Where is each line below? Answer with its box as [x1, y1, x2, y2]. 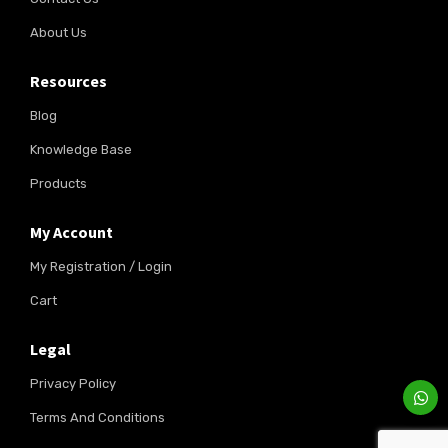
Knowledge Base [30, 141, 132, 157]
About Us [30, 24, 87, 40]
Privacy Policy [30, 375, 116, 391]
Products [30, 175, 87, 191]
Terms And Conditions [30, 409, 165, 425]
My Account [30, 221, 113, 242]
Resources [30, 70, 107, 91]
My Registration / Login [30, 258, 172, 274]
